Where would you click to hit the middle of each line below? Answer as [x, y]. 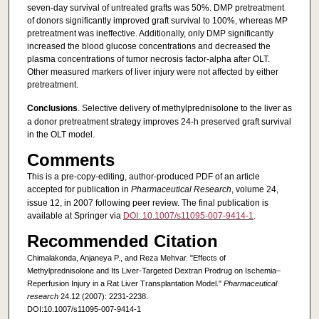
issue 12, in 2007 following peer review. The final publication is [147, 203]
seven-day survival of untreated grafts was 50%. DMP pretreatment [155, 7]
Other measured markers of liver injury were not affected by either [152, 72]
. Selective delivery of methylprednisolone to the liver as [184, 109]
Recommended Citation [122, 241]
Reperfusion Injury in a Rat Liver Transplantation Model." [125, 284]
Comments [70, 159]
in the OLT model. [61, 135]
